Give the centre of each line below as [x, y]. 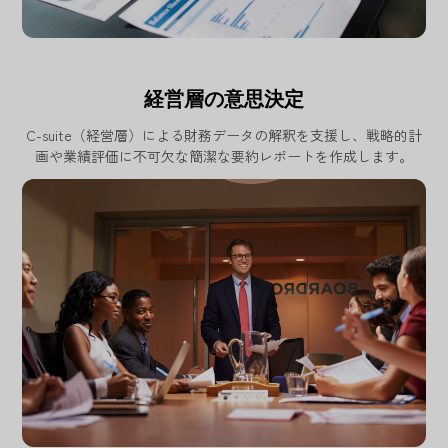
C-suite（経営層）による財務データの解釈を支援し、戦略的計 [224, 134]
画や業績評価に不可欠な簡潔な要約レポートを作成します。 [224, 155]
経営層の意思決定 [224, 98]
